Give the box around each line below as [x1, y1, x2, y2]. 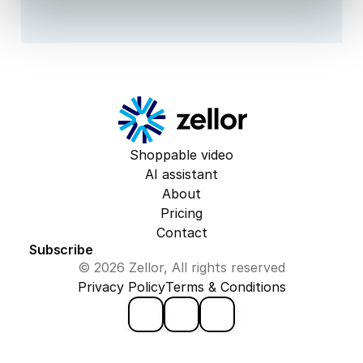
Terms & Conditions [164, 279, 286, 295]
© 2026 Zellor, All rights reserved [78, 259, 285, 275]
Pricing [160, 205, 203, 221]
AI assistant [145, 166, 218, 182]
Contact [156, 224, 207, 241]
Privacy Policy [77, 279, 165, 295]
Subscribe [29, 241, 93, 258]
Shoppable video [130, 147, 233, 163]
